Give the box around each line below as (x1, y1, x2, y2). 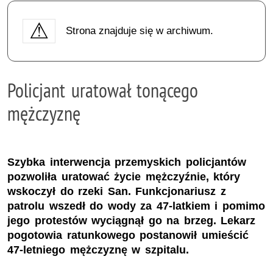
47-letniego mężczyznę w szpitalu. (7, 244, 189, 257)
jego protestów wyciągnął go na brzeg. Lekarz (7, 214, 256, 227)
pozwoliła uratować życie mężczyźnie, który (7, 171, 241, 183)
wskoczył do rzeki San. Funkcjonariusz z (7, 185, 226, 198)
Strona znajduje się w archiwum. (65, 24, 213, 37)
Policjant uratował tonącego (7, 77, 199, 102)
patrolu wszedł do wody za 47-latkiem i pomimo (7, 200, 265, 213)
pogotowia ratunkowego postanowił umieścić (7, 229, 249, 242)
